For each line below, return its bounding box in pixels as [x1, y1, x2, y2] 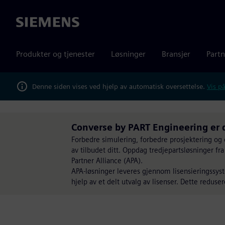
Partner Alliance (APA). [71, 156, 143, 165]
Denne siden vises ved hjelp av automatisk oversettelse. [32, 82, 207, 90]
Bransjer [162, 49, 190, 59]
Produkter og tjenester [16, 49, 95, 59]
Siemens [16, 18, 45, 28]
